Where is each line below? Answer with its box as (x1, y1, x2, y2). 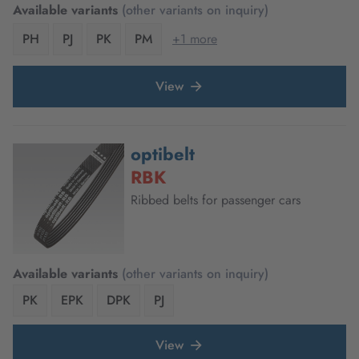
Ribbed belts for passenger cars (130, 190, 301, 209)
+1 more (172, 29, 217, 48)
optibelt (130, 140, 195, 167)
